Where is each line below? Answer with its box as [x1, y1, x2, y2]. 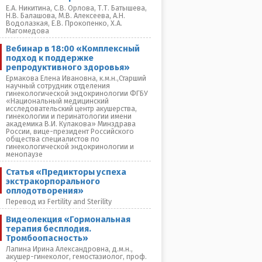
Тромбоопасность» [6, 233, 88, 243]
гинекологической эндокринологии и [6, 142, 134, 151]
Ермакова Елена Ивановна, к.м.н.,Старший [6, 74, 146, 82]
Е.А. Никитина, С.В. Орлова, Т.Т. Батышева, [6, 4, 147, 12]
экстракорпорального [6, 176, 100, 187]
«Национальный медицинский [6, 96, 109, 105]
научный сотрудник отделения [6, 81, 110, 90]
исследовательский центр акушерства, [6, 104, 137, 113]
